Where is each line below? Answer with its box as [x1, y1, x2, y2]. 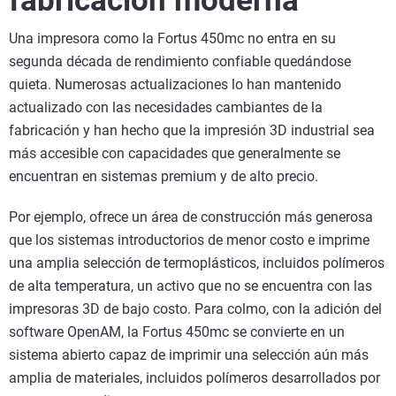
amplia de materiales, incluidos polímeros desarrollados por [9, 369, 380, 386]
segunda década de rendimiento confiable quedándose [9, 52, 351, 70]
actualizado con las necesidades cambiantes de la [9, 98, 323, 116]
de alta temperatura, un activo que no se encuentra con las [9, 277, 372, 294]
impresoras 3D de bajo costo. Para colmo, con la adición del [9, 300, 382, 317]
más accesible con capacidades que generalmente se [9, 144, 340, 162]
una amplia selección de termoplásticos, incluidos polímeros [9, 254, 385, 271]
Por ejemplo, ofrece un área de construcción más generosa [9, 208, 373, 225]
